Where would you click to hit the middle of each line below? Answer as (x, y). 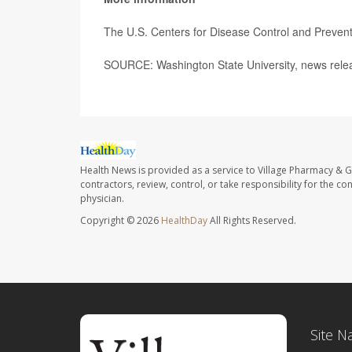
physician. (102, 198)
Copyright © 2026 (121, 220)
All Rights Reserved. (252, 220)
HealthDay (184, 220)
